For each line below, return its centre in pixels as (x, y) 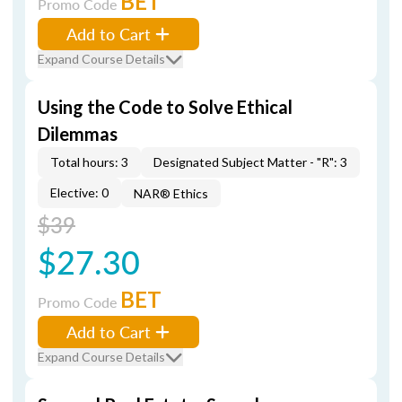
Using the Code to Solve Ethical (165, 107)
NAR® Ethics (171, 193)
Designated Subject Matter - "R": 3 (250, 162)
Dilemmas (78, 134)
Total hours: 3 (89, 162)
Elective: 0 (79, 192)
